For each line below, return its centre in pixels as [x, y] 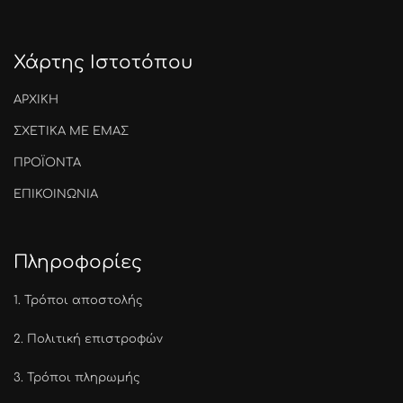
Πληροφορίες [78, 262]
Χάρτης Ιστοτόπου [103, 63]
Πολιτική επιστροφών [95, 339]
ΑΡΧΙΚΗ [36, 100]
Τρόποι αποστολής [84, 300]
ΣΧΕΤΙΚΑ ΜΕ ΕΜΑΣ [71, 131]
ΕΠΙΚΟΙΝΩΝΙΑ [56, 194]
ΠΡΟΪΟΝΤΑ [47, 163]
